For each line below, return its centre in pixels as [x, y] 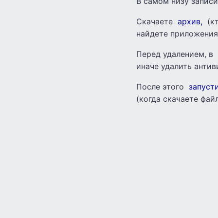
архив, [190, 21]
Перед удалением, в [176, 54]
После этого [161, 86]
